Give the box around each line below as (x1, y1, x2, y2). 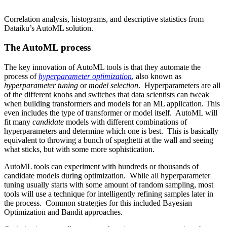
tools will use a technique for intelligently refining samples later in (4, 190, 213, 199)
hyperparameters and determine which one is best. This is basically (4, 127, 218, 136)
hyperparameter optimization (39, 72, 132, 81)
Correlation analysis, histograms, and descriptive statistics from (4, 14, 204, 23)
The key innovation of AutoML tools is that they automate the (4, 63, 201, 72)
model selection (89, 81, 138, 90)
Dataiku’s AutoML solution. (4, 23, 93, 32)
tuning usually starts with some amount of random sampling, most (4, 180, 213, 190)
